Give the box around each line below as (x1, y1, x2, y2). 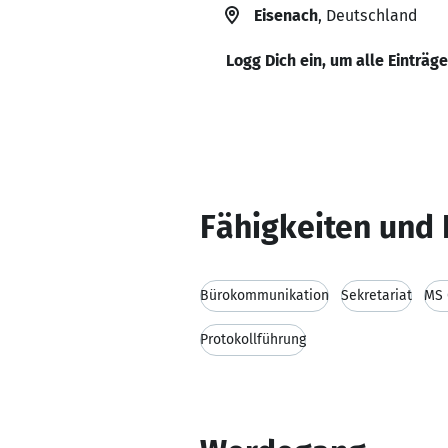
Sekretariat (341, 287, 412, 304)
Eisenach (254, 6, 318, 25)
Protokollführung (200, 331, 306, 348)
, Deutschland (318, 6, 417, 25)
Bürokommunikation (200, 287, 329, 304)
